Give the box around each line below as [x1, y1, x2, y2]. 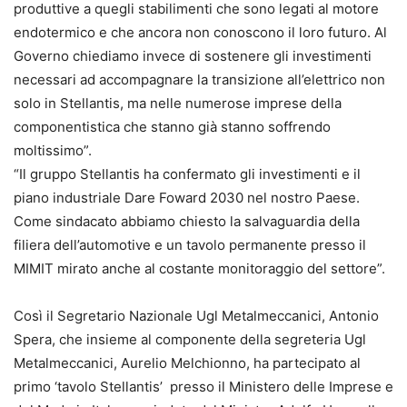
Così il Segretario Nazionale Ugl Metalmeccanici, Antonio [14, 306, 379, 324]
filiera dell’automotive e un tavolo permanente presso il [14, 235, 366, 253]
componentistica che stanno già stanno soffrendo [14, 117, 331, 135]
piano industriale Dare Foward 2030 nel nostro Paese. [14, 188, 360, 206]
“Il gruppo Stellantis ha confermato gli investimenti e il [14, 164, 361, 183]
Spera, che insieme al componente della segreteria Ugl [14, 330, 366, 348]
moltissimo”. [14, 141, 92, 159]
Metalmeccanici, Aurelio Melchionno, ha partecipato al [14, 353, 361, 372]
